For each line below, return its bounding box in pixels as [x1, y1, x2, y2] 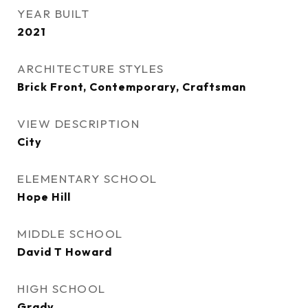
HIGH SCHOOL [17, 281, 106, 296]
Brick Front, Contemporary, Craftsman [17, 80, 246, 93]
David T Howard [17, 245, 112, 258]
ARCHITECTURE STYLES [17, 61, 164, 76]
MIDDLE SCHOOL [17, 226, 123, 241]
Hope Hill [17, 190, 71, 203]
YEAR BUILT [17, 6, 89, 21]
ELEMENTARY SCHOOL [17, 171, 157, 186]
